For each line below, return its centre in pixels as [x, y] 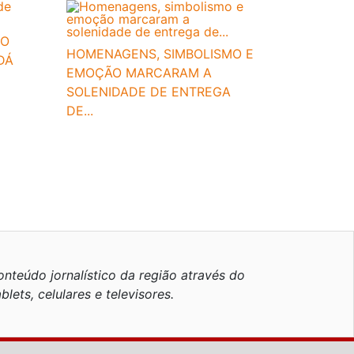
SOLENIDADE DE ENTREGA [149, 92]
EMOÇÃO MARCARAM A [139, 73]
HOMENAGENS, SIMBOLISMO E [160, 54]
